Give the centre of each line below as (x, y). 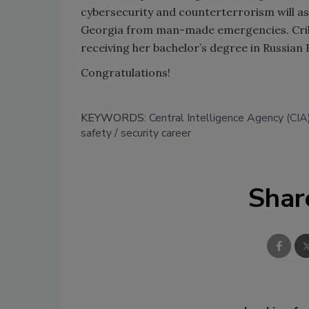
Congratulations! (126, 72)
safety (96, 133)
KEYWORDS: (115, 118)
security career (156, 133)
